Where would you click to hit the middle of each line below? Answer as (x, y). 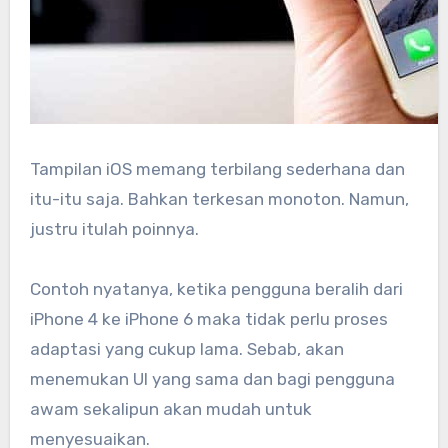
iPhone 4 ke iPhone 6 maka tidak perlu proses (208, 318)
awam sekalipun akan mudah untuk (170, 408)
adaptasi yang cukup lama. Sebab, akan (186, 348)
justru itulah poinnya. (114, 228)
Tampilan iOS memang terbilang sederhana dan (217, 168)
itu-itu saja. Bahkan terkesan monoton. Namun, (219, 198)
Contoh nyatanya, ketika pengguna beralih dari (216, 288)
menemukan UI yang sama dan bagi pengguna (212, 378)
